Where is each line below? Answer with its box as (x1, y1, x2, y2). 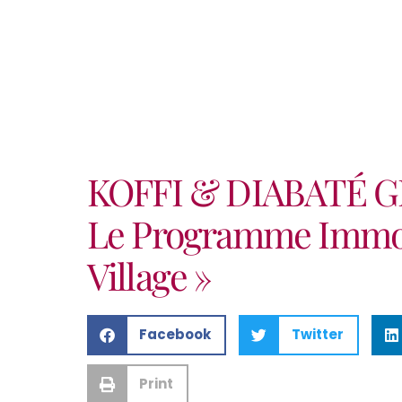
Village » (86, 250, 212, 300)
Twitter (291, 325, 344, 345)
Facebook (139, 325, 212, 345)
